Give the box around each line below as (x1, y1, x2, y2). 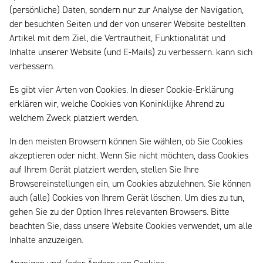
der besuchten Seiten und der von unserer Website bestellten (9, 20, 245, 30)
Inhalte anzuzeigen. (9, 236, 83, 246)
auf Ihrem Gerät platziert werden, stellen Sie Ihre (9, 166, 199, 176)
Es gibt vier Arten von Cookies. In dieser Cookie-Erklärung (9, 86, 234, 96)
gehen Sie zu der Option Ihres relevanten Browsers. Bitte (9, 208, 230, 218)
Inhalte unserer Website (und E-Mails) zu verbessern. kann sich (9, 48, 252, 58)
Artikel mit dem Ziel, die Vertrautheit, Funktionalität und (9, 34, 225, 44)
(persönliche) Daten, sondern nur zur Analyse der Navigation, (9, 6, 244, 16)
